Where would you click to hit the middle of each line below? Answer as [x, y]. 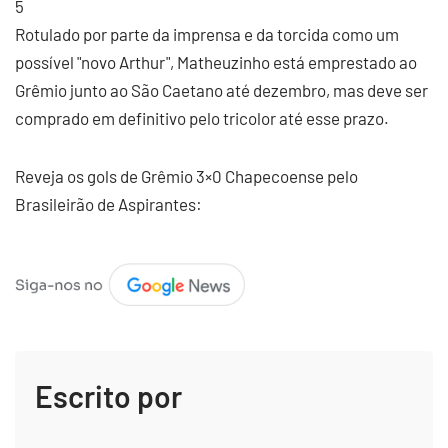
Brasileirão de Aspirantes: [108, 204]
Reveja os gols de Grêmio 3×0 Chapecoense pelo [186, 176]
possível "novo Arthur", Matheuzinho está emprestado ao [216, 62]
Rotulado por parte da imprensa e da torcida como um [207, 34]
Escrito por [108, 395]
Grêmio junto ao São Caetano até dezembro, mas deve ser [221, 90]
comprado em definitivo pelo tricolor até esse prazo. [202, 118]
